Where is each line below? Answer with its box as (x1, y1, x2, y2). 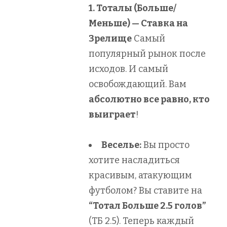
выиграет (89, 108, 136, 120)
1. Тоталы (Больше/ (89, 2, 176, 14)
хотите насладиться (89, 154, 180, 166)
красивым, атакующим (89, 169, 192, 181)
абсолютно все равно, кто (89, 93, 210, 105)
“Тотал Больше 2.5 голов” (89, 200, 206, 211)
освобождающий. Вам (89, 78, 186, 90)
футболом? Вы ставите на (89, 184, 202, 196)
